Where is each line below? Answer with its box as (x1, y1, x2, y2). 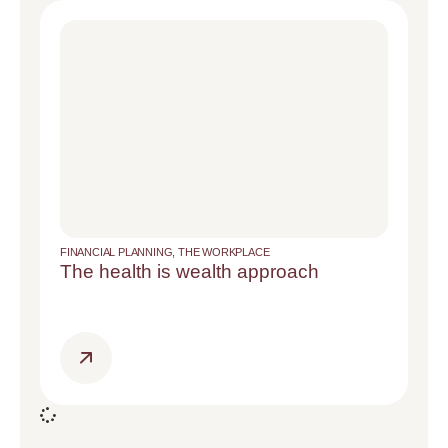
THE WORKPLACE (178, 245, 270, 258)
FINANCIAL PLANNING (60, 245, 173, 258)
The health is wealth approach (60, 260, 319, 282)
